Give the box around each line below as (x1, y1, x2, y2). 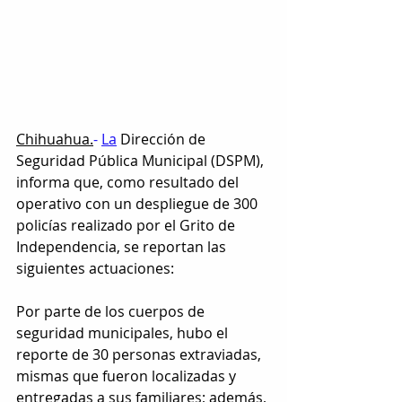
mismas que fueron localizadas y (16, 365, 240, 386)
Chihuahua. (16, 128, 93, 149)
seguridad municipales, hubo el (16, 322, 232, 343)
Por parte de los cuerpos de (16, 301, 208, 321)
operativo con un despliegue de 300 (16, 193, 261, 214)
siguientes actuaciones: (16, 258, 174, 278)
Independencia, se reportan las (16, 236, 230, 257)
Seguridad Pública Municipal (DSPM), (16, 150, 267, 170)
